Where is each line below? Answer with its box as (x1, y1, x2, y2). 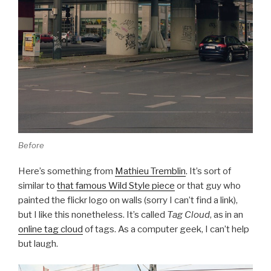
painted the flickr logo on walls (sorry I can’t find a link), (18, 194, 238, 206)
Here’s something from (18, 165, 115, 177)
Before (18, 140, 44, 151)
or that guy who (175, 180, 241, 191)
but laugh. (18, 238, 58, 249)
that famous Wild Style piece (57, 180, 175, 191)
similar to (18, 180, 57, 191)
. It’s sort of (186, 165, 231, 177)
